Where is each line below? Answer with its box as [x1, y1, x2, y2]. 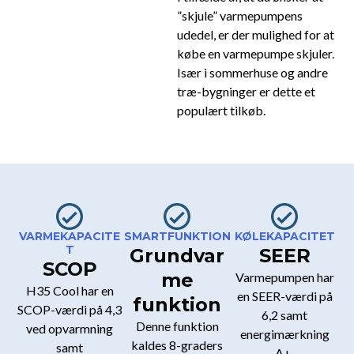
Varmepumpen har [235, 269, 334, 285]
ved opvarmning [26, 321, 113, 337]
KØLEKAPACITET [234, 229, 335, 244]
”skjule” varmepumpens [177, 8, 303, 24]
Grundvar [130, 244, 224, 268]
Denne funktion [135, 318, 219, 334]
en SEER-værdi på [236, 288, 333, 304]
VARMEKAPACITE [19, 229, 120, 244]
